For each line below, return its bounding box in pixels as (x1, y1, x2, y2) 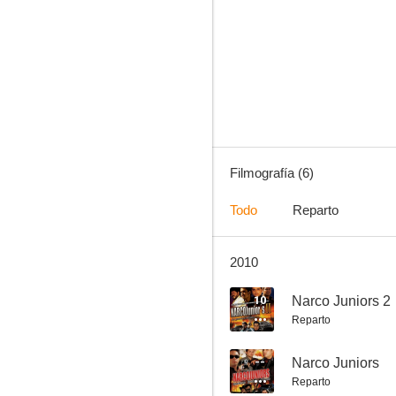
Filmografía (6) (230, 165, 314, 180)
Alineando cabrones (257, 50, 358, 66)
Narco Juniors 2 (292, 293, 391, 308)
